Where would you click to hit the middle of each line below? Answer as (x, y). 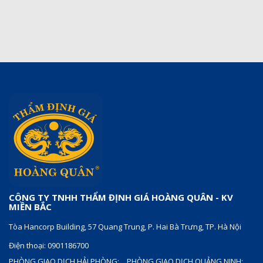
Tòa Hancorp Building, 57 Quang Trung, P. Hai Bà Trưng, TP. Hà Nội (125, 227)
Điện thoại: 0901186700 (49, 246)
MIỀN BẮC (30, 207)
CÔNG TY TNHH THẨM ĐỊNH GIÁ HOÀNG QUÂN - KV (121, 198)
